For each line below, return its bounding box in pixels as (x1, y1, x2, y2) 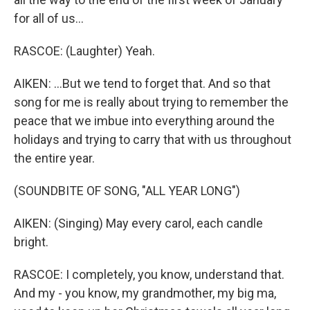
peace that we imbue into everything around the (14, 113, 275, 128)
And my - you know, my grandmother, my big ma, (14, 286, 276, 300)
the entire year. (14, 151, 95, 165)
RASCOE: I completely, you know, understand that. (14, 267, 284, 282)
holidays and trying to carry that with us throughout (14, 132, 291, 147)
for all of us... (14, 11, 84, 26)
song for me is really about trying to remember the (14, 95, 289, 109)
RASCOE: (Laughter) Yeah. (14, 44, 155, 58)
